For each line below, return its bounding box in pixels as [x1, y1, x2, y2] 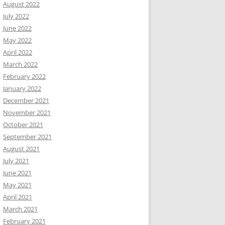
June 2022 [3, 23, 32, 33]
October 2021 [3, 120, 43, 129]
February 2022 [3, 71, 46, 81]
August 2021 [3, 144, 40, 153]
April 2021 [3, 192, 32, 201]
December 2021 [3, 95, 49, 105]
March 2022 [3, 59, 38, 69]
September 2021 [3, 132, 52, 141]
